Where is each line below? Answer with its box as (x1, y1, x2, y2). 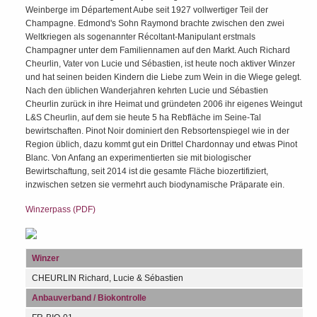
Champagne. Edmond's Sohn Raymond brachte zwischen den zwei (25, 18, 284, 28)
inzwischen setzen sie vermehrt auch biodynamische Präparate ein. (25, 180, 284, 190)
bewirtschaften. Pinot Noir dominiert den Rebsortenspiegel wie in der (25, 126, 289, 136)
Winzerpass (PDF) (25, 204, 96, 214)
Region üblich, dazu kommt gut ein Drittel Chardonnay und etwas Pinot (25, 139, 297, 149)
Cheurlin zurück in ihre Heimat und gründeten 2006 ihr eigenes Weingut (25, 99, 302, 109)
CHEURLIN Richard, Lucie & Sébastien (32, 272, 183, 283)
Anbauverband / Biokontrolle (32, 292, 146, 303)
